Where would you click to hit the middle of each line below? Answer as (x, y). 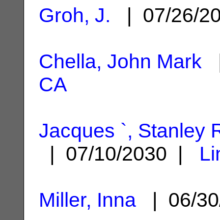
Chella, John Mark (120, 61)
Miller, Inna (87, 200)
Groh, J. (75, 15)
